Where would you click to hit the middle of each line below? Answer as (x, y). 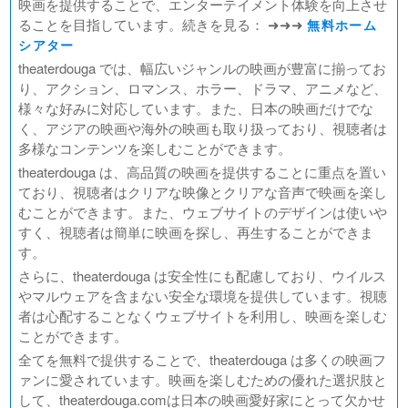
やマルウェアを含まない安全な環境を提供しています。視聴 (203, 296)
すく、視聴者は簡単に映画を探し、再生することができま (196, 232)
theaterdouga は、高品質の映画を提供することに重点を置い (203, 172)
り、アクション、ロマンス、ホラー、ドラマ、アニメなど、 (203, 88)
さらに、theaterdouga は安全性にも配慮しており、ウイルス (203, 275)
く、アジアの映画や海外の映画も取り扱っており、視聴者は (203, 128)
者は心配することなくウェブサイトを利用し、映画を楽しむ (203, 316)
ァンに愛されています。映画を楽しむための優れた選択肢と (203, 379)
